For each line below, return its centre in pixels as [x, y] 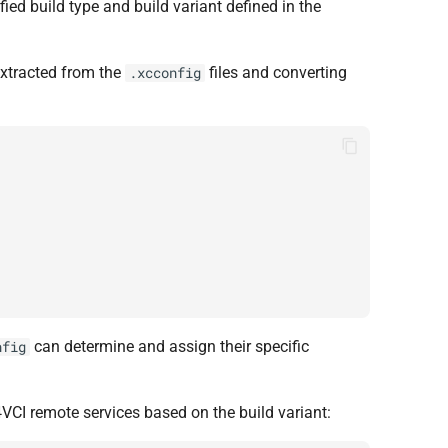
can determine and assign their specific [169, 346]
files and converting [276, 72]
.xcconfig [165, 73]
